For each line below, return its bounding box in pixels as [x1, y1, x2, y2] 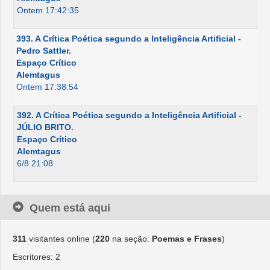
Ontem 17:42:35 [17, 5, 79, 15]
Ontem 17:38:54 [16, 82, 78, 92]
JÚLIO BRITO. [17, 122, 74, 132]
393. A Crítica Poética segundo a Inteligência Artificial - [16, 34, 241, 43]
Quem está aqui [30, 202, 110, 214]
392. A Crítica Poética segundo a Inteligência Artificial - [17, 110, 242, 120]
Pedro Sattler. [16, 46, 71, 55]
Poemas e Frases [152, 234, 222, 243]
